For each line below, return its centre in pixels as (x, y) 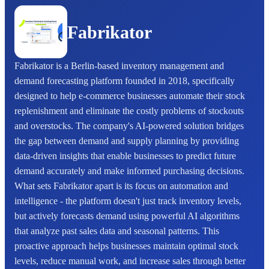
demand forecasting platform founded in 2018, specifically (125, 81)
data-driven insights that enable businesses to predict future (125, 156)
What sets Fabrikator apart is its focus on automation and (121, 186)
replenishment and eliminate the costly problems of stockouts (129, 111)
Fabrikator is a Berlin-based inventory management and (119, 66)
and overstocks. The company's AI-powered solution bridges (129, 126)
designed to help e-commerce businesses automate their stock (130, 96)
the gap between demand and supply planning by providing (127, 141)
